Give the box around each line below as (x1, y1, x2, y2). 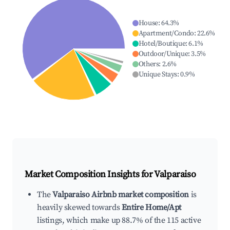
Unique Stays (138, 70, 177, 80)
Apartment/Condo (138, 29, 194, 39)
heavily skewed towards (37, 202, 122, 213)
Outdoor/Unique (138, 49, 188, 59)
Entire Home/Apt (121, 202, 181, 213)
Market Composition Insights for (25, 168, 155, 181)
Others (138, 60, 159, 69)
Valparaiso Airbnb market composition (52, 189, 189, 200)
